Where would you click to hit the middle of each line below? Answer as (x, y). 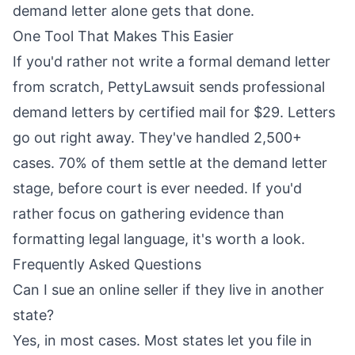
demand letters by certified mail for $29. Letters (174, 113)
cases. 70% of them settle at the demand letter (170, 163)
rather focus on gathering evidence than (149, 214)
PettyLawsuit (151, 87)
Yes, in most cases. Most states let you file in (162, 341)
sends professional (260, 87)
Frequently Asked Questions (107, 265)
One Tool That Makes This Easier (123, 36)
